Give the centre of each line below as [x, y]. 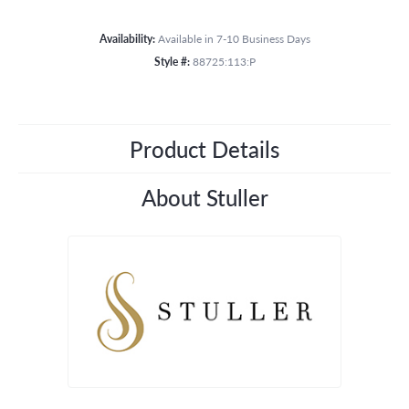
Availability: [127, 38]
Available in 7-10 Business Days [234, 38]
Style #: [172, 61]
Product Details [204, 148]
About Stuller [204, 197]
